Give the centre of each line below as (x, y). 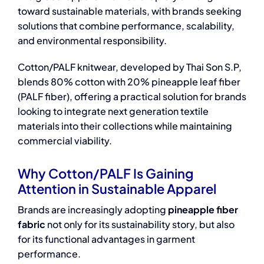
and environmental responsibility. (92, 40)
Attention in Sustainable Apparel (117, 189)
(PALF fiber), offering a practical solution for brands (132, 96)
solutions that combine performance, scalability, (126, 26)
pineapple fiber (203, 209)
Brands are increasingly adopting (93, 209)
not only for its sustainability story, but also (140, 224)
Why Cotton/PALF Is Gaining (105, 173)
